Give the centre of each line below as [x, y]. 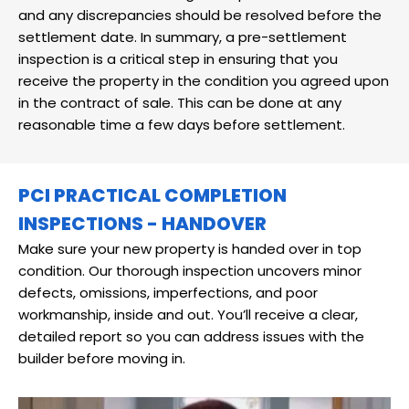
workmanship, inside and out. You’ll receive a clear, [188, 314]
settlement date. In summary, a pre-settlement [183, 37]
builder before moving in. [102, 358]
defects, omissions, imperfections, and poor [168, 292]
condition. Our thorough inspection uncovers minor [190, 270]
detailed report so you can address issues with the [191, 336]
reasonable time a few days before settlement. [182, 124]
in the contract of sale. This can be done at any [180, 102]
